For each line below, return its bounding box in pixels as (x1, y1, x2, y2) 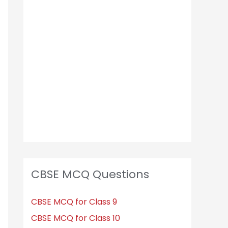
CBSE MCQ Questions (31, 166, 149, 182)
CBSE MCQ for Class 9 (31, 196, 117, 208)
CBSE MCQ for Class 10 (31, 212, 120, 224)
